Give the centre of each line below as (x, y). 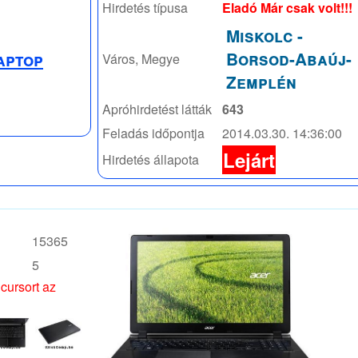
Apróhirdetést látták (157, 109)
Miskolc (262, 35)
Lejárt (249, 159)
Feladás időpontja (153, 133)
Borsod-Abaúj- (289, 58)
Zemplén (261, 82)
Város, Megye (141, 58)
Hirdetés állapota (151, 159)
